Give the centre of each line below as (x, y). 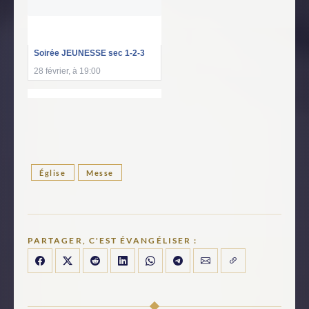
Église (53, 172)
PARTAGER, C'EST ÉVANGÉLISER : (113, 241)
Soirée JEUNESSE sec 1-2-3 (89, 53)
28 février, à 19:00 (67, 71)
